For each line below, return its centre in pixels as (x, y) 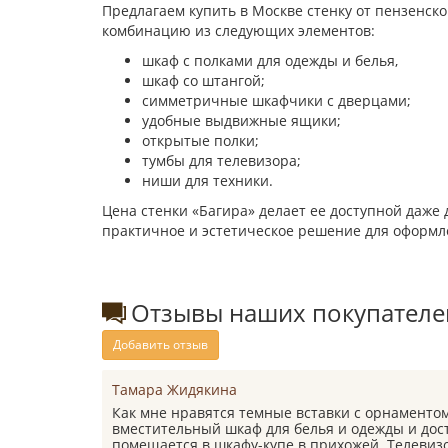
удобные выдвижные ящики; (241, 120)
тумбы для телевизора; (221, 160)
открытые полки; (200, 140)
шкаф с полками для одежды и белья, (270, 60)
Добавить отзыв (160, 344)
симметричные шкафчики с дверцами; (276, 100)
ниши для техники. (207, 180)
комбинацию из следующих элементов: (238, 30)
